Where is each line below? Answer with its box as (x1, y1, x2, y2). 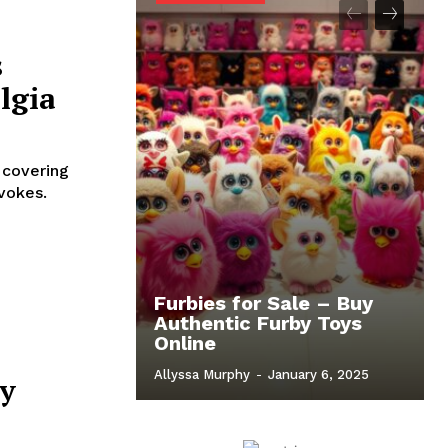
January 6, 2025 (268, 367, 369, 383)
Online (154, 331, 216, 356)
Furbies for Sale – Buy (154, 291, 373, 316)
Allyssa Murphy (154, 367, 250, 383)
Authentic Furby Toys (154, 311, 362, 336)
